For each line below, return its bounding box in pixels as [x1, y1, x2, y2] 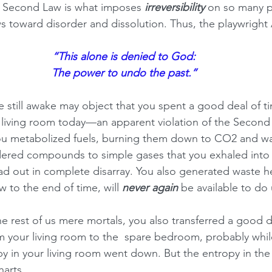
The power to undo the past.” [51, 66, 197, 80]
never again [122, 181, 178, 194]
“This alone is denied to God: [52, 50, 195, 63]
